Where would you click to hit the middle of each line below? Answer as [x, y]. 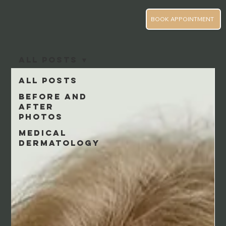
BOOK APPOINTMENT [183, 19]
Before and [53, 96]
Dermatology [60, 143]
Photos [41, 116]
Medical [43, 132]
